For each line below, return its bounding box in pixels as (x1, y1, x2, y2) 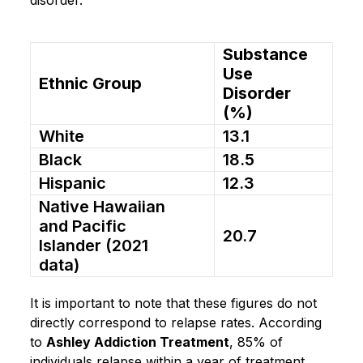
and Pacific (39, 216, 126, 236)
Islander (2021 (39, 235, 148, 255)
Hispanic (39, 173, 106, 193)
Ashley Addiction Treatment (46, 333, 229, 350)
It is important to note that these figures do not (30, 294, 317, 311)
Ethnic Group (39, 73, 142, 93)
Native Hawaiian (39, 196, 165, 216)
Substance (223, 44, 308, 64)
